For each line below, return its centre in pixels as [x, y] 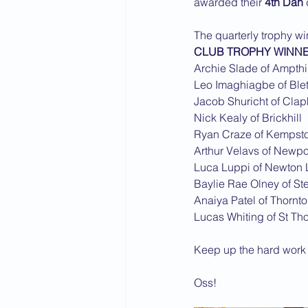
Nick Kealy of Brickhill [248, 118]
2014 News [253, 26]
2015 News [177, 26]
